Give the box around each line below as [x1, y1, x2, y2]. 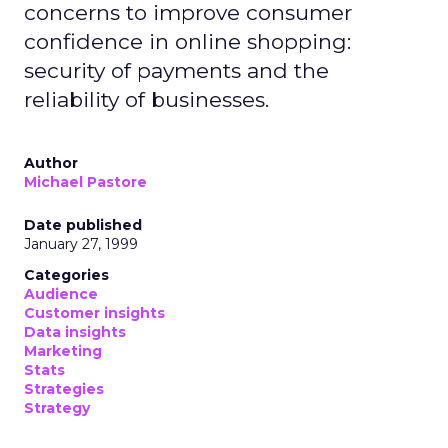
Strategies [24, 380, 104, 398]
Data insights [24, 323, 126, 341]
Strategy [24, 399, 90, 417]
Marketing [24, 342, 102, 360]
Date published [24, 216, 142, 234]
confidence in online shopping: [24, 29, 351, 54]
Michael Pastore [24, 173, 147, 191]
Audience [24, 285, 98, 303]
